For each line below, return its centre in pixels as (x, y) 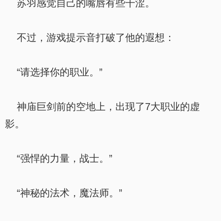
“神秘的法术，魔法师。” (64, 193)
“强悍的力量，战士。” (59, 158)
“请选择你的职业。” (54, 72)
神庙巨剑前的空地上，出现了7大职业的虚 (102, 107)
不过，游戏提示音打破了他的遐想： (90, 37)
